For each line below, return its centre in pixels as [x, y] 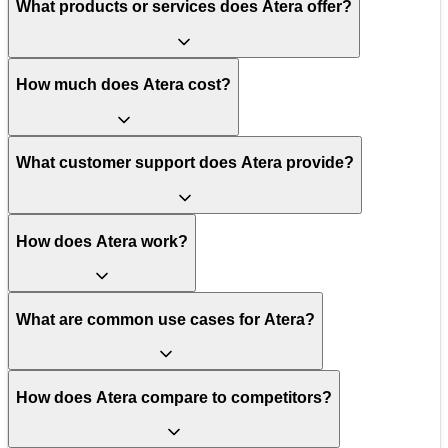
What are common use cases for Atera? [165, 319]
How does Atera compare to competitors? [174, 397]
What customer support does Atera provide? [185, 163]
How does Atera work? [102, 241]
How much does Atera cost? [123, 85]
